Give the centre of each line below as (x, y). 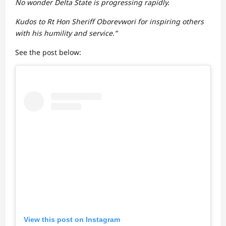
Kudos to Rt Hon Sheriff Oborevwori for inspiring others (109, 21)
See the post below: (48, 52)
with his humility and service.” (66, 33)
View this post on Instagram (72, 219)
